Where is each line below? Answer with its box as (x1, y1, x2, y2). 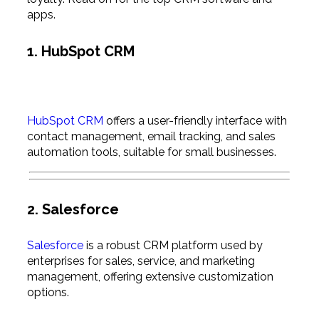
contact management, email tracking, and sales (26, 129, 276, 143)
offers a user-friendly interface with (103, 113, 287, 127)
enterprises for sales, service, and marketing (26, 254, 255, 268)
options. (26, 286, 69, 300)
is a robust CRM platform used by (83, 239, 263, 253)
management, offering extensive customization (26, 270, 273, 284)
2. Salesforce (26, 200, 119, 218)
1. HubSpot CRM (26, 43, 135, 61)
